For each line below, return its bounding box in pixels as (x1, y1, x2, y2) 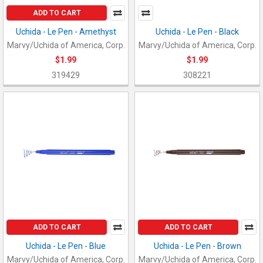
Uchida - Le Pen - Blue (26, 241, 106, 251)
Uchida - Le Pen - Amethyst (15, 26, 116, 36)
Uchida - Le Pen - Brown (153, 241, 241, 251)
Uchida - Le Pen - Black (156, 26, 239, 36)
